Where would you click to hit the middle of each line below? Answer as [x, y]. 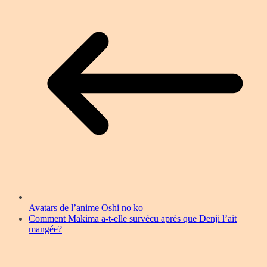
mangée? [45, 229]
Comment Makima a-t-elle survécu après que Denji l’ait [133, 219]
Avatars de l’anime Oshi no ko [86, 208]
